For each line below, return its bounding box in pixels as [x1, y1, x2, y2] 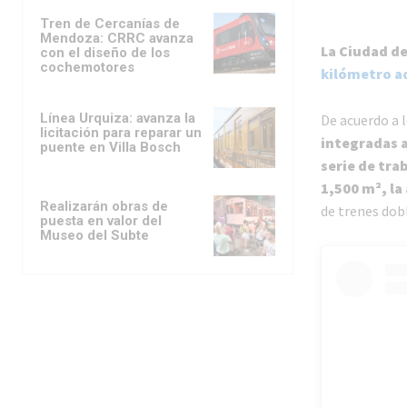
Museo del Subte [40, 226, 149, 243]
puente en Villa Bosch [40, 138, 181, 155]
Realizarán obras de [40, 197, 168, 214]
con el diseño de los [40, 44, 170, 61]
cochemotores [40, 58, 134, 75]
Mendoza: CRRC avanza [40, 29, 194, 46]
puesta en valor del [40, 212, 162, 229]
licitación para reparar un [40, 124, 202, 141]
